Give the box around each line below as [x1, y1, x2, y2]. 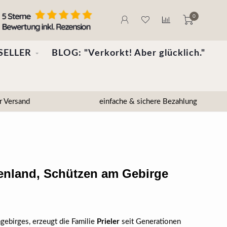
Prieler [96, 218, 120, 225]
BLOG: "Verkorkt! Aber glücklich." [51, 49, 205, 58]
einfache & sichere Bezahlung [97, 97, 197, 105]
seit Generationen [119, 218, 181, 225]
